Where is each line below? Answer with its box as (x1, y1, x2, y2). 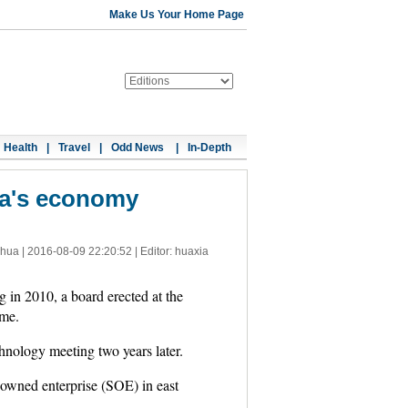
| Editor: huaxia (131, 245, 209, 258)
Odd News (111, 141, 167, 154)
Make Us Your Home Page (109, 8, 244, 21)
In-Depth (188, 141, 231, 154)
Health (4, 141, 37, 154)
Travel (58, 141, 90, 154)
